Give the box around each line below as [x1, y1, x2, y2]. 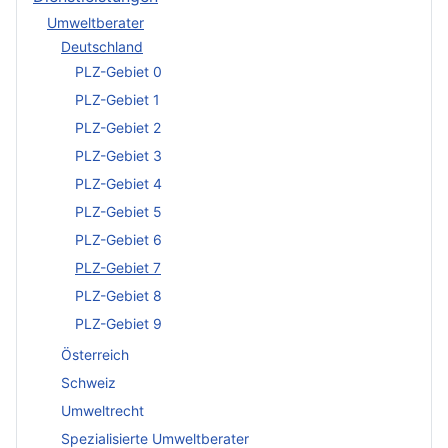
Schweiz [61, 374, 116, 392]
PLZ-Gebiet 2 [75, 118, 161, 136]
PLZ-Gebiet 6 [75, 230, 162, 248]
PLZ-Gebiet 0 [75, 62, 162, 80]
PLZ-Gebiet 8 [75, 286, 162, 304]
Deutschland [61, 38, 143, 56]
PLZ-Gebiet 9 [75, 314, 162, 332]
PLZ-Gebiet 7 [75, 258, 161, 276]
